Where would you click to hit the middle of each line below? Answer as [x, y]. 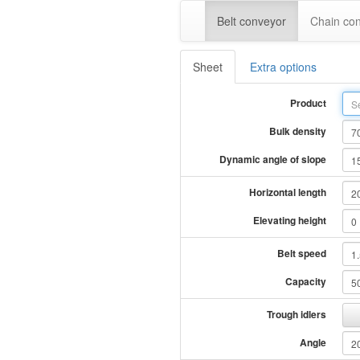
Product [309, 103]
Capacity [306, 281]
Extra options [283, 67]
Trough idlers [297, 314]
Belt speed [302, 253]
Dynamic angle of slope [273, 159]
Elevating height [290, 220]
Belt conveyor [252, 21]
